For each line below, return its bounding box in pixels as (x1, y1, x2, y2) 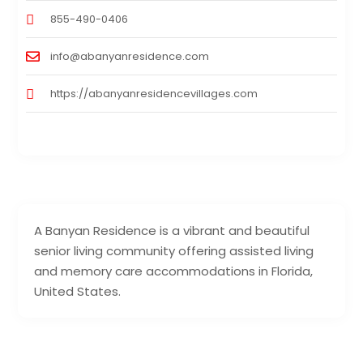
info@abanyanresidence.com (50, 48, 210, 64)
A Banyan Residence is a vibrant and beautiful (34, 221, 310, 239)
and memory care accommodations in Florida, (34, 262, 314, 280)
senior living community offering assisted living (34, 241, 314, 259)
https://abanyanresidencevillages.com (50, 85, 258, 101)
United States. (34, 282, 122, 300)
